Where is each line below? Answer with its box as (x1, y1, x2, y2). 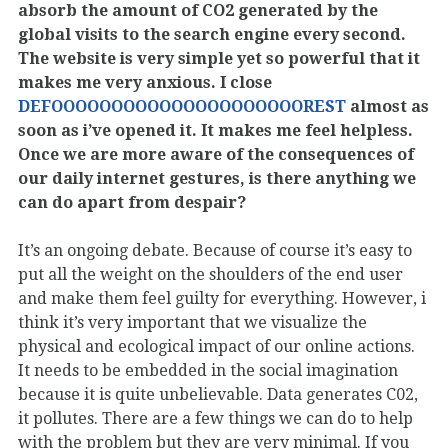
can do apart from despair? (18, 192, 246, 212)
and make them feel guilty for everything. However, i (18, 288, 426, 308)
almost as (346, 96, 429, 116)
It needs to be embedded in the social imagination (18, 360, 398, 380)
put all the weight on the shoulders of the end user (18, 264, 403, 284)
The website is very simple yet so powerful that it (18, 48, 420, 68)
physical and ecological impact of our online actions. (18, 336, 415, 356)
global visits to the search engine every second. (18, 24, 406, 44)
